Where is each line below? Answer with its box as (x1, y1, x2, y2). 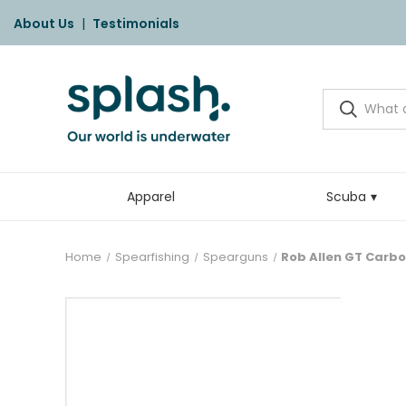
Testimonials (92, 14, 179, 33)
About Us (14, 14, 74, 33)
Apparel (127, 188, 176, 206)
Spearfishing (114, 248, 189, 266)
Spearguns (202, 248, 268, 266)
